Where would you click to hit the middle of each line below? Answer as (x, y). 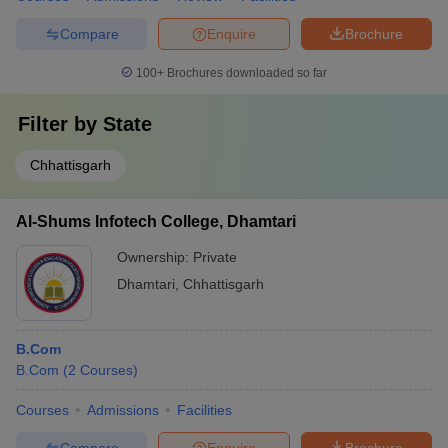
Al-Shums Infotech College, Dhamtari (156, 221)
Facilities (204, 410)
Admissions (123, 410)
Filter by (60, 124)
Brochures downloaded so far (245, 73)
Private (215, 257)
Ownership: (155, 257)
